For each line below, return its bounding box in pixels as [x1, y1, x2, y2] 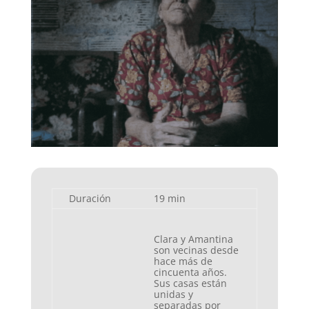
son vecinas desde [153, 243, 239, 257]
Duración [68, 191, 111, 205]
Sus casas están [153, 276, 227, 290]
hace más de [153, 254, 212, 268]
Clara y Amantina [153, 232, 233, 246]
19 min [153, 191, 186, 205]
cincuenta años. [153, 265, 227, 279]
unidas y [153, 287, 193, 301]
